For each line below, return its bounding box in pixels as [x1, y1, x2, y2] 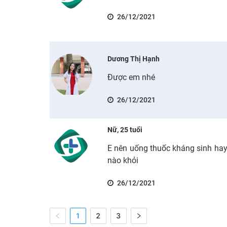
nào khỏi [107, 155, 139, 165]
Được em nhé [107, 72, 156, 82]
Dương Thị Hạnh [107, 54, 160, 63]
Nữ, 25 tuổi [107, 125, 143, 134]
